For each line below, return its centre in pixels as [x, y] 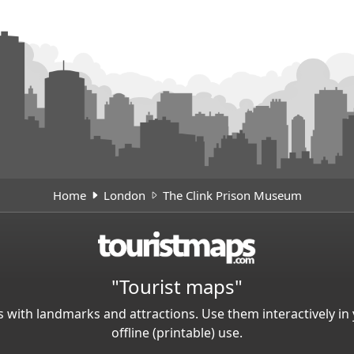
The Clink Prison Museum [232, 196]
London [124, 196]
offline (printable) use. [177, 332]
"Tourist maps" [177, 286]
